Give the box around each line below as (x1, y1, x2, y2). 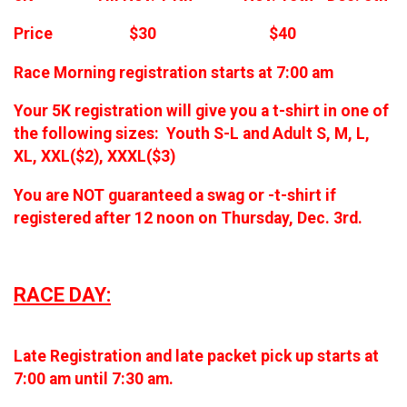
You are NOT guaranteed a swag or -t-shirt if (14, 185, 336, 204)
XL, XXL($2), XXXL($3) (14, 147, 175, 166)
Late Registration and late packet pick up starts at (14, 346, 379, 365)
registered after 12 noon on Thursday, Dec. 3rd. (14, 208, 362, 227)
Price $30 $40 (14, 25, 296, 44)
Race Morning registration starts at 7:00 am (14, 63, 333, 82)
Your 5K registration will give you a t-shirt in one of (14, 102, 389, 121)
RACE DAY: (14, 283, 111, 307)
